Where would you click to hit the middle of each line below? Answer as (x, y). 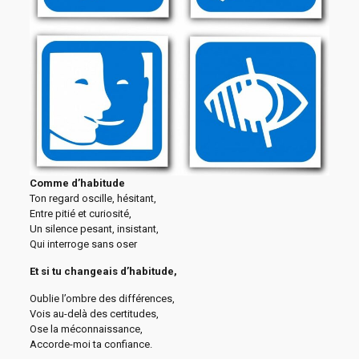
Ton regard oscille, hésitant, (93, 198)
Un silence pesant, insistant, (94, 229)
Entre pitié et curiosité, (80, 214)
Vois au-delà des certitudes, (94, 314)
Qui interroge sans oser (83, 244)
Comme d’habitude (77, 183)
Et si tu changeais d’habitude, (103, 271)
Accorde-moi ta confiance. (91, 344)
